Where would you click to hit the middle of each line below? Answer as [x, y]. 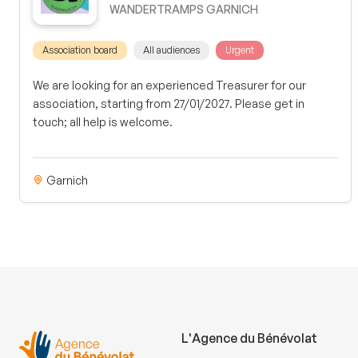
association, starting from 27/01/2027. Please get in [169, 103]
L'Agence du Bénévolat [250, 338]
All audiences [171, 50]
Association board [80, 50]
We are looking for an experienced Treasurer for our [169, 85]
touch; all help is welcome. [103, 121]
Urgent [240, 50]
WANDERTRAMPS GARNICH [184, 9]
